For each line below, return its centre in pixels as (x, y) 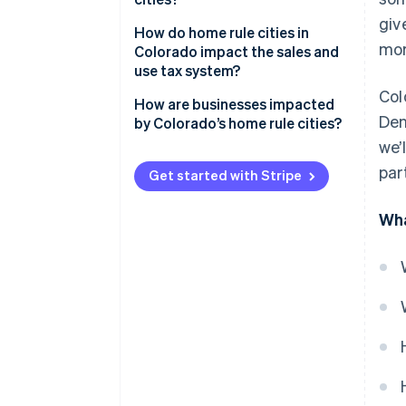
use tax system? (187, 71)
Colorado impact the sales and (237, 52)
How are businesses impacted (234, 104)
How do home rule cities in (222, 33)
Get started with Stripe (225, 175)
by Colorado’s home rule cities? (238, 123)
